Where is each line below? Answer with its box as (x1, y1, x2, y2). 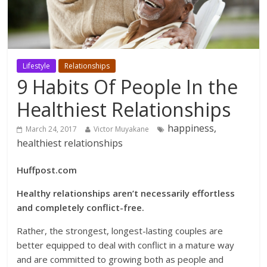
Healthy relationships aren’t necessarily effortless (17, 187, 235, 199)
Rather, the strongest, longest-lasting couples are (17, 224, 223, 237)
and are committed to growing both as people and (17, 253, 224, 265)
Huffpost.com (17, 163, 77, 176)
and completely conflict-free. (17, 201, 145, 213)
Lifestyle (23, 60, 51, 71)
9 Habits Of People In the (17, 73, 238, 100)
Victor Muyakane (94, 123, 150, 134)
